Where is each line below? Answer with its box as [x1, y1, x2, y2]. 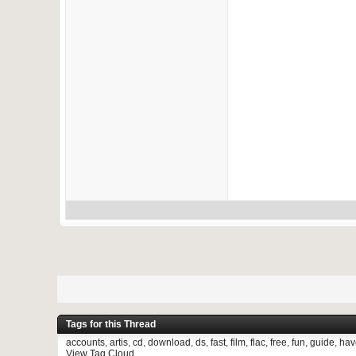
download [148, 337, 191, 348]
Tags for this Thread [66, 319, 156, 330]
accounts [66, 337, 105, 348]
